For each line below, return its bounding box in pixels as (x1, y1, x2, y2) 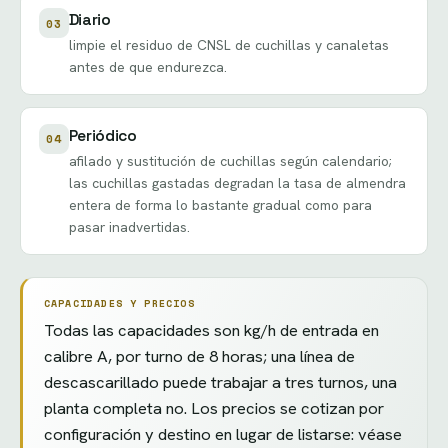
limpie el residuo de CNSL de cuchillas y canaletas (68, 36, 389, 55)
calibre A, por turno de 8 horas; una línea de (43, 345, 355, 368)
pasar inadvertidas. (68, 217, 190, 236)
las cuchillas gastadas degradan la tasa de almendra (68, 173, 406, 192)
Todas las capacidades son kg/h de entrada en (43, 319, 379, 342)
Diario (68, 10, 111, 31)
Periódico (68, 125, 137, 146)
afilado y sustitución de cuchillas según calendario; (68, 151, 392, 170)
